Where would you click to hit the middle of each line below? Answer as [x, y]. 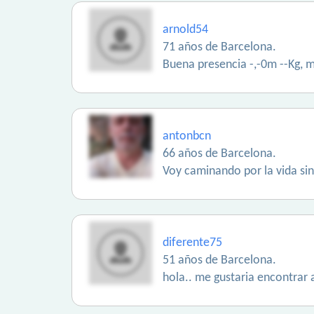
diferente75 [192, 243]
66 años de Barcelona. [219, 154]
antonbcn [187, 136]
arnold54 [185, 30]
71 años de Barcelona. [219, 47]
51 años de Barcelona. [219, 260]
